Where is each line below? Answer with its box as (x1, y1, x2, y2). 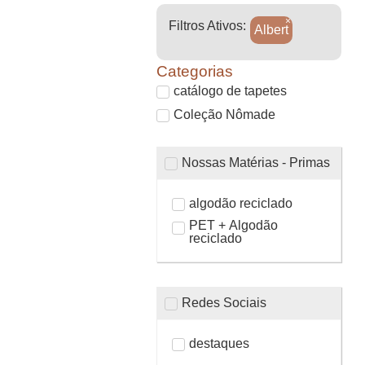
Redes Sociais (182, 295, 266, 310)
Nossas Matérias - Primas (182, 155, 330, 169)
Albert (254, 23, 288, 37)
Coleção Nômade (174, 107, 275, 121)
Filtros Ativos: (169, 19, 246, 33)
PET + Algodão (188, 218, 278, 232)
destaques (188, 336, 249, 350)
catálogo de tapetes (174, 83, 287, 98)
